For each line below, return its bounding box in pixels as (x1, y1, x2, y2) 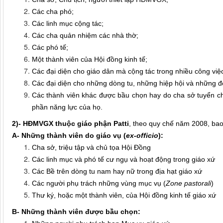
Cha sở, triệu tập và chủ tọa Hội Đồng (32, 143, 151, 152)
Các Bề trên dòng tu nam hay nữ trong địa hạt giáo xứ (32, 167, 202, 176)
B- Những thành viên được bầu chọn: (12, 208, 140, 216)
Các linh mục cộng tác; (32, 19, 104, 28)
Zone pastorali (166, 179, 211, 188)
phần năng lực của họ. (32, 103, 103, 111)
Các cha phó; (32, 7, 74, 16)
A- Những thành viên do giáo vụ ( (12, 131, 126, 140)
